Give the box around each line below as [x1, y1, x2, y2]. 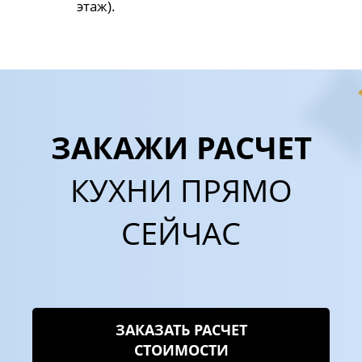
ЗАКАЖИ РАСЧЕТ [50, 125, 312, 168]
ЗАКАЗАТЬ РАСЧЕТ [115, 319, 247, 339]
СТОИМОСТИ [133, 339, 229, 360]
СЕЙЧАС [121, 211, 241, 254]
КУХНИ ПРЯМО [69, 168, 293, 211]
